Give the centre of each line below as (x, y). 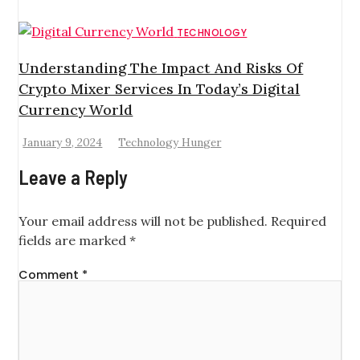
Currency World (76, 109)
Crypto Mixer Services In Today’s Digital (160, 88)
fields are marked (74, 241)
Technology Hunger (170, 143)
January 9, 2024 (63, 143)
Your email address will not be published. (143, 221)
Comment (51, 275)
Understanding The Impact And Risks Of (161, 67)
